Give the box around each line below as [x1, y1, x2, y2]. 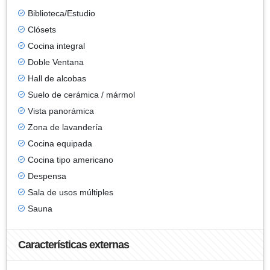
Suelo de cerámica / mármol [28, 89, 135, 99]
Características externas [18, 238, 129, 251]
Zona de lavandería [28, 122, 102, 132]
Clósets [28, 24, 56, 34]
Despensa [28, 171, 66, 181]
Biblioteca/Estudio [28, 8, 95, 18]
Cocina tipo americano [28, 154, 113, 165]
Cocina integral [28, 40, 85, 51]
